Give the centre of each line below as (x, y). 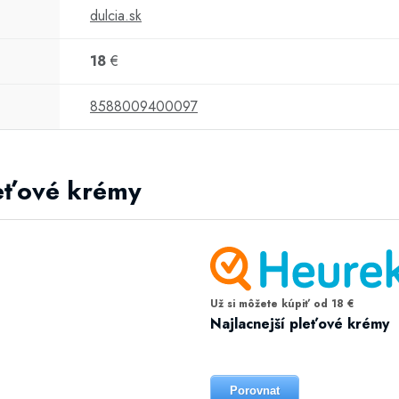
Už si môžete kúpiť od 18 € (282, 304)
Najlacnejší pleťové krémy (300, 324)
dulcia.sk (116, 16)
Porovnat (255, 391)
